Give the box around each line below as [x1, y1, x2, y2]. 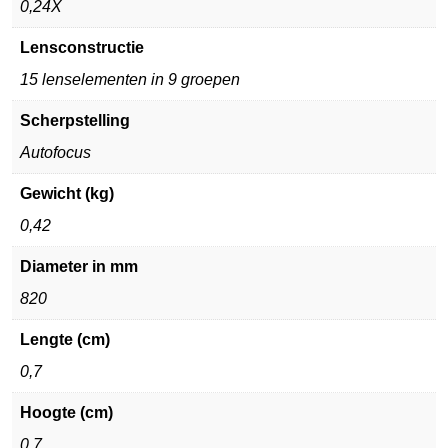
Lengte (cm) [20, 331, 110, 348]
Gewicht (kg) [20, 185, 114, 202]
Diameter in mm [20, 258, 138, 275]
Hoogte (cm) [20, 404, 113, 421]
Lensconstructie [20, 39, 144, 56]
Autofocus [20, 144, 91, 161]
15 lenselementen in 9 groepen [20, 71, 240, 88]
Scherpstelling [20, 112, 130, 129]
